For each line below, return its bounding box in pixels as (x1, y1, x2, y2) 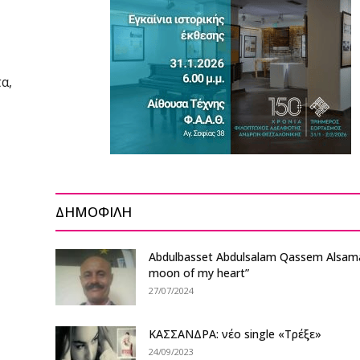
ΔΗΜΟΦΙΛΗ (55, 202, 133, 221)
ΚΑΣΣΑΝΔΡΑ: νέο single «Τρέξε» (149, 326, 322, 342)
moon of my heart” (149, 265, 250, 280)
